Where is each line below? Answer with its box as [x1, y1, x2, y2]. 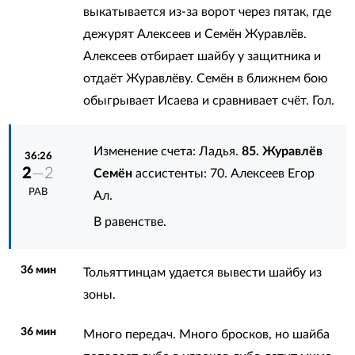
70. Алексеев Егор [210, 166, 315, 180]
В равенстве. [94, 215, 167, 228]
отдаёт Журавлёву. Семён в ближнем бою [82, 71, 328, 85]
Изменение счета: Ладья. [94, 144, 242, 158]
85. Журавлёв [242, 144, 323, 158]
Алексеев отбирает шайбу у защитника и [82, 49, 321, 63]
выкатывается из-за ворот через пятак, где [82, 5, 331, 18]
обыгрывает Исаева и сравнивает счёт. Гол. [82, 94, 334, 107]
